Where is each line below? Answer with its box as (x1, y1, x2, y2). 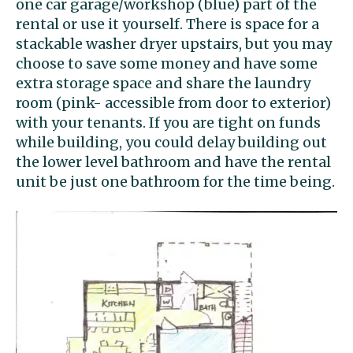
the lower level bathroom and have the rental (16, 153, 331, 172)
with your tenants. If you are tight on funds (16, 113, 321, 132)
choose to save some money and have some (16, 54, 318, 73)
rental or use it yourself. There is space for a (16, 15, 319, 34)
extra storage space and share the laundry (16, 74, 310, 93)
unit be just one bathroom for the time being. (16, 173, 335, 191)
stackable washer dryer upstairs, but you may (16, 35, 332, 54)
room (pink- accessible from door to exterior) (16, 94, 331, 113)
